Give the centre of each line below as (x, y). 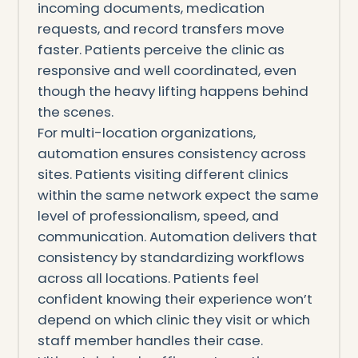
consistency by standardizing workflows (171, 257)
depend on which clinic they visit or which (173, 319)
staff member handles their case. (150, 340)
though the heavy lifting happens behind (173, 91)
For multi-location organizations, (146, 132)
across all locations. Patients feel (148, 278)
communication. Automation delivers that (177, 236)
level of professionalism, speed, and (158, 215)
